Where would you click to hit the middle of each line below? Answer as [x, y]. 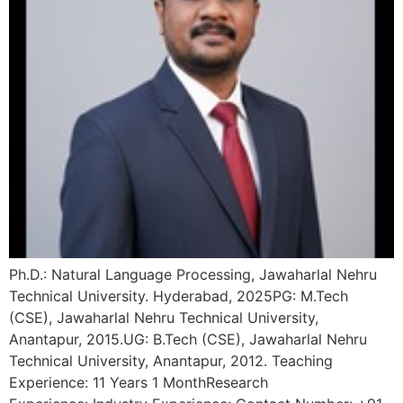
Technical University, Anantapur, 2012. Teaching [171, 360]
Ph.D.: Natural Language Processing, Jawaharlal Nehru [193, 274]
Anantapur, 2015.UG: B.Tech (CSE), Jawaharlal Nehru [188, 339]
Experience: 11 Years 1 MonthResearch [139, 382]
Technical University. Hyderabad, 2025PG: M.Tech [179, 296]
